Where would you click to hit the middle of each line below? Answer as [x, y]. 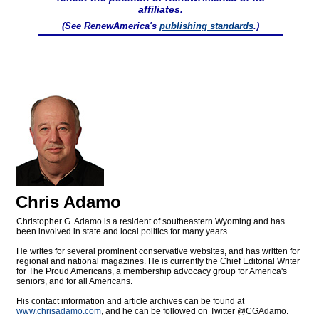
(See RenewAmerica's [111, 26]
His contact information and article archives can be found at [130, 302]
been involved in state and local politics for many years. [123, 232]
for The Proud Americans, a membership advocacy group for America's [152, 272]
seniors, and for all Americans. [74, 282]
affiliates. [161, 10]
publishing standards [206, 26]
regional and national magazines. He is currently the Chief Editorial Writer [158, 262]
